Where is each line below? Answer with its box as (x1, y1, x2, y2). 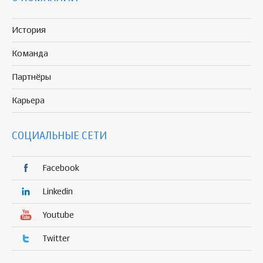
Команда (12, 49, 48, 58)
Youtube (42, 210, 74, 220)
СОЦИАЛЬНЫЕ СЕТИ (12, 130, 107, 141)
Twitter (42, 234, 70, 243)
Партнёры (12, 72, 51, 82)
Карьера (12, 96, 45, 105)
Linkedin (42, 187, 73, 196)
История (12, 25, 46, 35)
